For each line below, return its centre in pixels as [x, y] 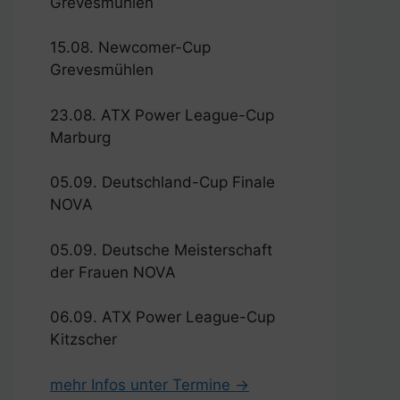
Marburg [80, 137]
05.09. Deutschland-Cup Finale [162, 183]
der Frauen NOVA [113, 272]
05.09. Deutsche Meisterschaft [161, 250]
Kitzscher [83, 340]
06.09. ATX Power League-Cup [162, 317]
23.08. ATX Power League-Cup [162, 115]
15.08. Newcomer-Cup [130, 48]
